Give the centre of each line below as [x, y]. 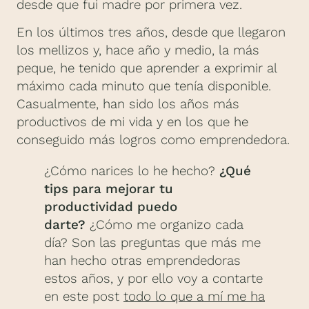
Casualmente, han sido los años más [128, 104]
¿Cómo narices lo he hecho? [132, 171]
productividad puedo [111, 207]
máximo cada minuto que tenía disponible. [144, 87]
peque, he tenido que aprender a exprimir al [147, 69]
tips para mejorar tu [109, 189]
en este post [84, 297]
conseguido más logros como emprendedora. [153, 140]
